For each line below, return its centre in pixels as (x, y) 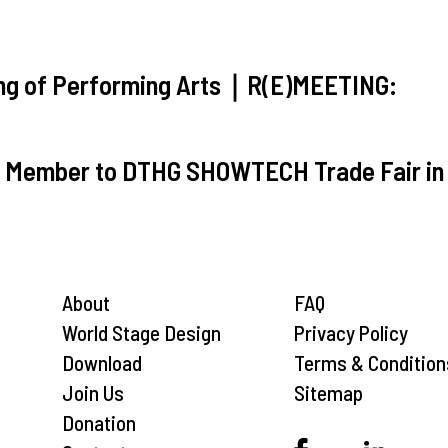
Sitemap (328, 392)
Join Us (93, 392)
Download (102, 362)
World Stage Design (141, 332)
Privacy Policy (351, 332)
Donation (99, 422)
